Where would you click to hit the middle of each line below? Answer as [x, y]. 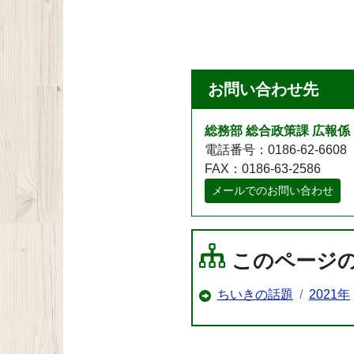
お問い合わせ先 [263, 89]
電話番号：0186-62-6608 [276, 149]
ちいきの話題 [255, 294]
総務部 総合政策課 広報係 [277, 130]
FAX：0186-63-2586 [263, 168]
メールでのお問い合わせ [273, 190]
